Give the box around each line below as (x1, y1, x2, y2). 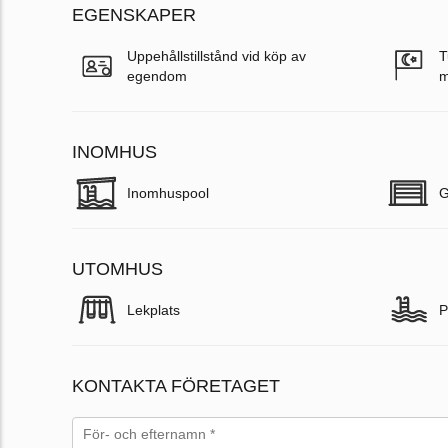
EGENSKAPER (72, 5, 196, 26)
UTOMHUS (72, 259, 163, 280)
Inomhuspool (127, 185, 209, 202)
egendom (127, 68, 187, 85)
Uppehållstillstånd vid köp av (127, 48, 306, 65)
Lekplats (127, 302, 180, 319)
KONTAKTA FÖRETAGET (72, 376, 280, 397)
